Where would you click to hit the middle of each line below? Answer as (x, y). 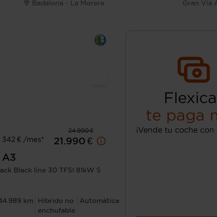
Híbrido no (56, 201)
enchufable (56, 210)
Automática (99, 201)
